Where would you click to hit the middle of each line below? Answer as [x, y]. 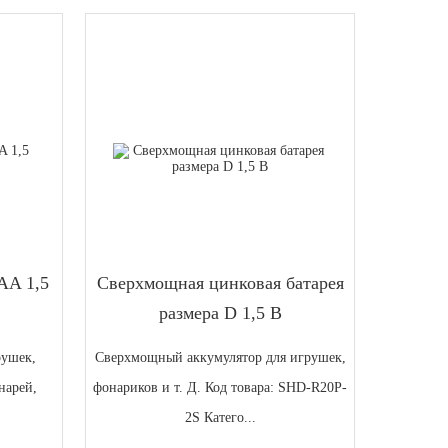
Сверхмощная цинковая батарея [220, 283]
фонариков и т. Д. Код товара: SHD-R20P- [220, 388]
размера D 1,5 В [220, 313]
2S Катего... [220, 418]
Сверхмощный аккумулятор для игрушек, [220, 358]
